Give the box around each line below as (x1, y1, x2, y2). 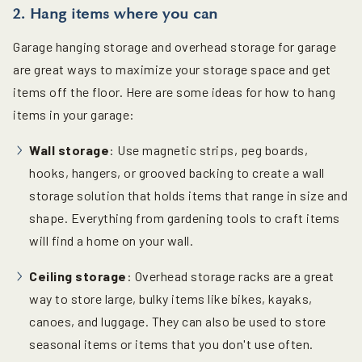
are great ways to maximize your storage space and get (13, 61, 331, 77)
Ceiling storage (29, 267, 127, 284)
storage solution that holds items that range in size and (29, 187, 347, 203)
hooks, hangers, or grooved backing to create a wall (29, 164, 325, 180)
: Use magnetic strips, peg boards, (109, 141, 308, 158)
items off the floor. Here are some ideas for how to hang (13, 83, 335, 99)
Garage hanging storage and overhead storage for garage (13, 38, 336, 54)
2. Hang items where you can (13, 4, 218, 23)
